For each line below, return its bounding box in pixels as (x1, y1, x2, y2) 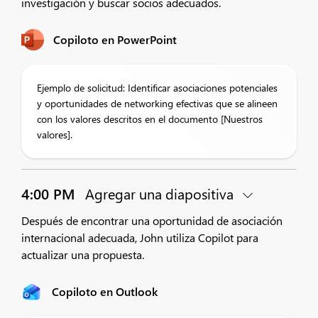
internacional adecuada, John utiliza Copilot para (21, 230, 258, 245)
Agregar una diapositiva (82, 184, 237, 203)
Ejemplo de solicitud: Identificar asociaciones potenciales (37, 81, 278, 94)
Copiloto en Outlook (52, 284, 158, 299)
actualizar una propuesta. (21, 247, 144, 262)
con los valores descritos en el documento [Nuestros (37, 112, 263, 126)
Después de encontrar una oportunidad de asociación (21, 213, 283, 228)
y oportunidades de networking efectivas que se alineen (37, 97, 278, 110)
